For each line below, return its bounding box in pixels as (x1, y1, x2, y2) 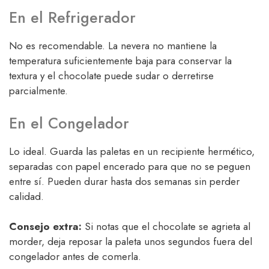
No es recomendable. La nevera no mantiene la (9, 38, 217, 53)
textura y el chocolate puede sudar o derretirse (9, 68, 214, 83)
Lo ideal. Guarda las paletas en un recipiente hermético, (9, 144, 255, 159)
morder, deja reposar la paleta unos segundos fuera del (9, 234, 252, 249)
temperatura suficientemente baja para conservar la (9, 53, 232, 68)
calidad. (9, 189, 44, 204)
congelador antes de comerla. (9, 249, 141, 264)
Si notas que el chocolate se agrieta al (82, 219, 250, 234)
